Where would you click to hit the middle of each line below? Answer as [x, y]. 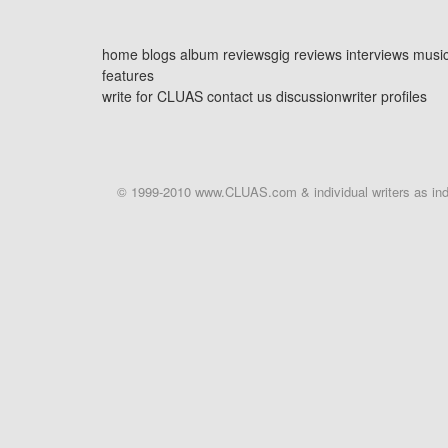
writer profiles [384, 96]
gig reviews [306, 54]
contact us [239, 96]
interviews [377, 54]
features [128, 75]
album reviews [225, 54]
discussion [309, 96]
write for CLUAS [152, 96]
